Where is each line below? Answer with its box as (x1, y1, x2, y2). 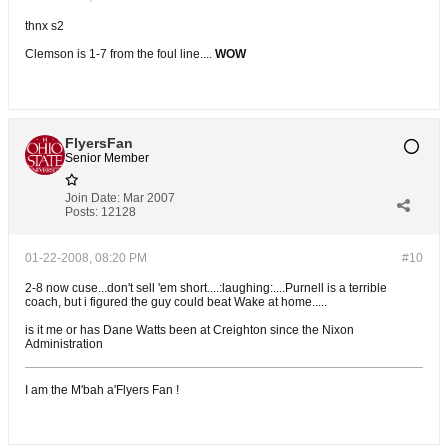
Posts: (65, 205, 98, 219)
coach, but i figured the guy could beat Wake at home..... (25, 295, 327, 309)
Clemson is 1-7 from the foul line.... (25, 47, 215, 61)
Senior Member (65, 151, 149, 165)
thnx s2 (25, 19, 64, 33)
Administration (25, 337, 103, 351)
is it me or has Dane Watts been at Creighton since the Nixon (25, 323, 354, 337)
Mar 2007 (123, 191, 175, 205)
